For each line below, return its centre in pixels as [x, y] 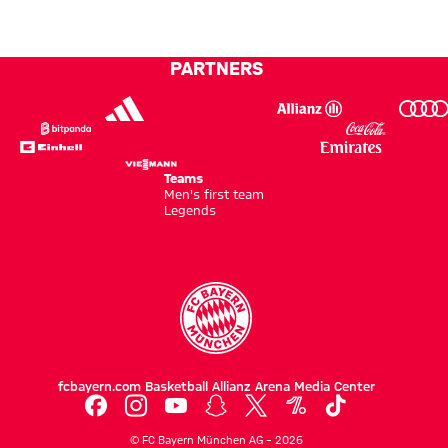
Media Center [334, 386]
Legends [190, 210]
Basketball [176, 386]
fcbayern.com [99, 386]
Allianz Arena [250, 386]
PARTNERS [216, 67]
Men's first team [214, 194]
